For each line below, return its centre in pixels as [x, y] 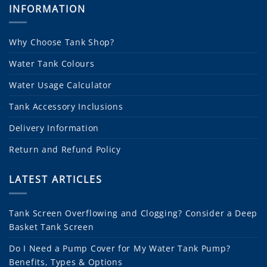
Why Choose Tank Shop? [62, 42]
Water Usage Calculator [60, 85]
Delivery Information [54, 128]
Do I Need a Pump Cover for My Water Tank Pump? [120, 248]
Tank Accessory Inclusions [66, 107]
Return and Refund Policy [65, 150]
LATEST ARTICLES [56, 180]
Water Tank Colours [52, 64]
